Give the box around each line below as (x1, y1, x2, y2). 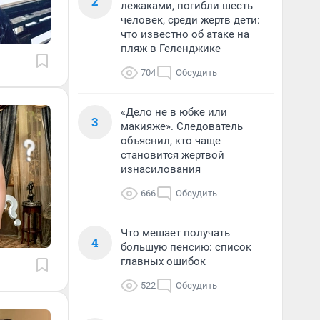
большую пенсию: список (121, 241, 251, 254)
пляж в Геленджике (121, 42, 221, 55)
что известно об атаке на (121, 28, 249, 41)
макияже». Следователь (121, 120, 243, 133)
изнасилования (121, 163, 201, 176)
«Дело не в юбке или (121, 106, 227, 119)
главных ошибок (121, 255, 206, 268)
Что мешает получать (121, 226, 230, 239)
